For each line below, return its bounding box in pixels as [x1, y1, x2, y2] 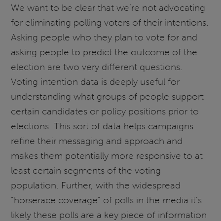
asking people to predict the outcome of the [11, 46, 198, 58]
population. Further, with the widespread [11, 180, 181, 191]
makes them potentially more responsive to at [11, 150, 203, 162]
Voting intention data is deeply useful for [11, 76, 180, 88]
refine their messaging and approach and [11, 135, 183, 147]
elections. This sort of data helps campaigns [11, 120, 194, 132]
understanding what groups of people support [11, 91, 204, 103]
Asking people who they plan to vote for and [11, 32, 198, 43]
